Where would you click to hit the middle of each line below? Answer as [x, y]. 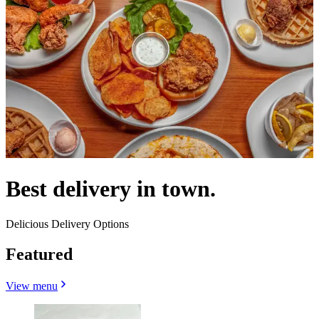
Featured [39, 254]
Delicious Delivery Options [67, 224]
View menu [32, 286]
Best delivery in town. [111, 189]
